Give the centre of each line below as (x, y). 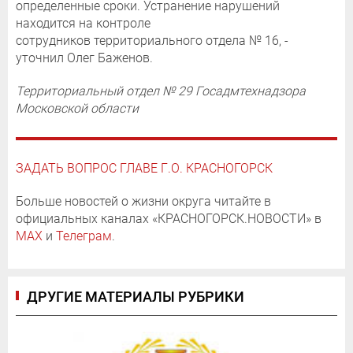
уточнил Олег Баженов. (84, 58)
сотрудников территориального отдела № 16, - (152, 40)
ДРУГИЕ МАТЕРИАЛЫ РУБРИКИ (136, 296)
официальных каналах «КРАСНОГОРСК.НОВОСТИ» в (169, 218)
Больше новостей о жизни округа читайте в (143, 201)
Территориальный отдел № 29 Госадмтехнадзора (161, 91)
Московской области (77, 108)
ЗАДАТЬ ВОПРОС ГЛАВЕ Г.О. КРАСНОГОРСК (144, 168)
